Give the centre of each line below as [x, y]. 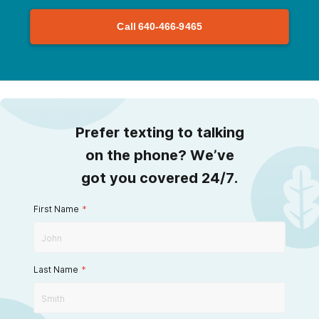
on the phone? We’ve [159, 155]
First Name [56, 209]
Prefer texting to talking [159, 132]
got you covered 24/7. [159, 178]
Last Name [56, 269]
